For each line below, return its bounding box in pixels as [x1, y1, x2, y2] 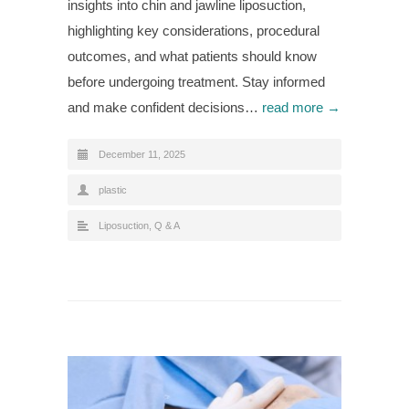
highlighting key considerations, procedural [68, 23, 320, 39]
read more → [262, 100, 341, 116]
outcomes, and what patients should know [68, 48, 317, 65]
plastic [99, 184, 127, 196]
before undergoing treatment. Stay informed [68, 74, 325, 90]
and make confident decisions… [68, 100, 262, 116]
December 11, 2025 [99, 149, 185, 161]
